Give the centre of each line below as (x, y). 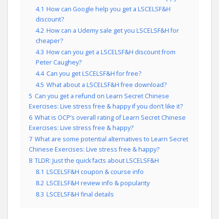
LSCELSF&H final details (80, 194)
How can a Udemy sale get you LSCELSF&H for (113, 31)
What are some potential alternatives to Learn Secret (111, 139)
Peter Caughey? (59, 62)
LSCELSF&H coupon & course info (95, 172)
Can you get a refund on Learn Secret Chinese (102, 96)
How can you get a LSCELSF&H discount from (111, 52)
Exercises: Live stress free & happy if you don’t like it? (106, 106)
